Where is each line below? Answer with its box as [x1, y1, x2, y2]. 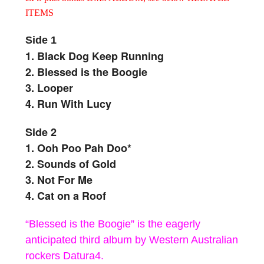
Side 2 [25, 124, 57, 140]
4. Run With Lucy [25, 95, 111, 111]
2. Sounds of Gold [25, 156, 116, 171]
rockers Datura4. [25, 249, 104, 262]
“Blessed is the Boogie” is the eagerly [25, 217, 200, 230]
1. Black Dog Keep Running [25, 48, 164, 64]
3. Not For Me [25, 171, 93, 187]
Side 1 [25, 34, 57, 46]
